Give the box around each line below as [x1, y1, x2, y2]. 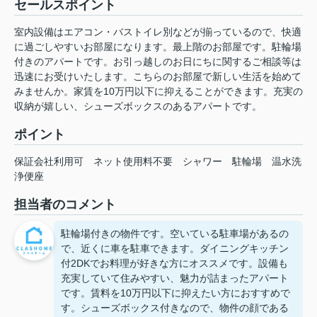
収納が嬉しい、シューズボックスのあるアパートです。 [14, 100, 262, 113]
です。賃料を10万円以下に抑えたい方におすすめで [61, 287, 290, 299]
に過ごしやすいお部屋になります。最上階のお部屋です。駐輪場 [14, 41, 301, 53]
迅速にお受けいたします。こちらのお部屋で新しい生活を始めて [14, 71, 301, 83]
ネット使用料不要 [93, 156, 173, 168]
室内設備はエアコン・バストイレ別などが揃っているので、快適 [14, 26, 301, 38]
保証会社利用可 [14, 156, 83, 168]
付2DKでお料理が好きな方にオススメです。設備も [61, 258, 288, 270]
